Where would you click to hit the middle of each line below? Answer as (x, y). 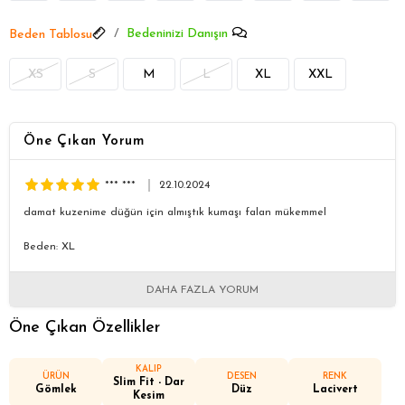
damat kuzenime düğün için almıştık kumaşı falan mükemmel (175, 212)
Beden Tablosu (51, 35)
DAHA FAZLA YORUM (202, 290)
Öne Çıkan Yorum (84, 141)
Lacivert (335, 389)
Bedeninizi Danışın (177, 34)
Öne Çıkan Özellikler (85, 328)
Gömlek (56, 389)
